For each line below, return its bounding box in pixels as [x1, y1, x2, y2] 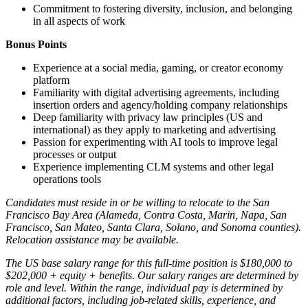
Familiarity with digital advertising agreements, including [33, 86, 279, 98]
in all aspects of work [33, 14, 125, 27]
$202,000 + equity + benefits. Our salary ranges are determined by [5, 269, 298, 281]
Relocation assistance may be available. [5, 233, 181, 245]
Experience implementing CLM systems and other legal [33, 160, 274, 173]
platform [33, 74, 69, 86]
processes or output [33, 148, 116, 160]
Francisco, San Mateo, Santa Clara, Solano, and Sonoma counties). [5, 221, 301, 233]
